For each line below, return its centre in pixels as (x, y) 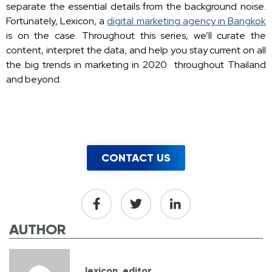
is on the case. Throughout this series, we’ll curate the (136, 35)
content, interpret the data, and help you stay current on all (136, 50)
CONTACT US (136, 158)
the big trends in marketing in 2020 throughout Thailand (136, 64)
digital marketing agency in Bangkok (187, 21)
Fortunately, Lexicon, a (57, 21)
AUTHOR (37, 229)
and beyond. (34, 79)
